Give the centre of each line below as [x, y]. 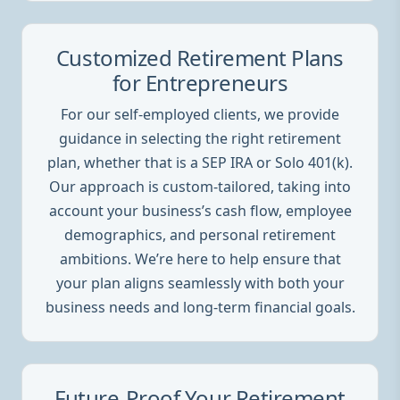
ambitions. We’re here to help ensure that [200, 258]
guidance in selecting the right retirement [200, 138]
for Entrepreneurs [200, 82]
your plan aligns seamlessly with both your [200, 283]
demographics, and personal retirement [200, 234]
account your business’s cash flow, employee [200, 210]
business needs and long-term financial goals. [200, 307]
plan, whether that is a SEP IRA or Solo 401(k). [200, 162]
